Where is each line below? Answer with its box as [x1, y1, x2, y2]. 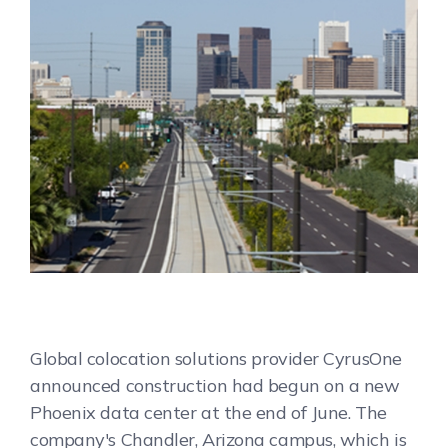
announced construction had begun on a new [30, 373, 400, 397]
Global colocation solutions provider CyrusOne [30, 346, 402, 370]
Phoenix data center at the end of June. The [30, 400, 387, 424]
